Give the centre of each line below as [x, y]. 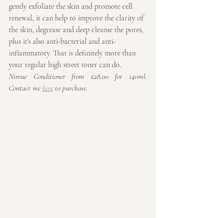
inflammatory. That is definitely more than [73, 53]
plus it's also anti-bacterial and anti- [62, 41]
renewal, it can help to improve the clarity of [77, 18]
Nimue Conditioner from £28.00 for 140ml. [78, 76]
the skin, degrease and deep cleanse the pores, [77, 29]
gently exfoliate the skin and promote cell [72, 6]
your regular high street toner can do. [66, 64]
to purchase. [70, 88]
